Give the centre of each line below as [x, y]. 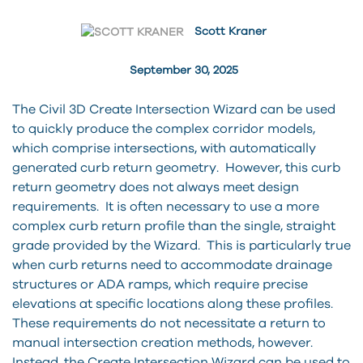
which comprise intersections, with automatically [164, 148]
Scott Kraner [230, 32]
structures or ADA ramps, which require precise [160, 284]
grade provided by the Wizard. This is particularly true [181, 245]
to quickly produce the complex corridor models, [164, 128]
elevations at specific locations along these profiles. [174, 303]
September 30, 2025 [184, 70]
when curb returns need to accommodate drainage [172, 265]
